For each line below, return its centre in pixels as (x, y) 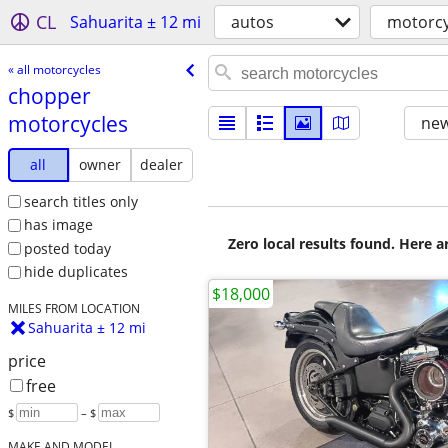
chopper (49, 95)
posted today (67, 248)
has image (58, 225)
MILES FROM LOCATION (73, 308)
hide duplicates (75, 272)
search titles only (80, 201)
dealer (162, 164)
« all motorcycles (54, 69)
